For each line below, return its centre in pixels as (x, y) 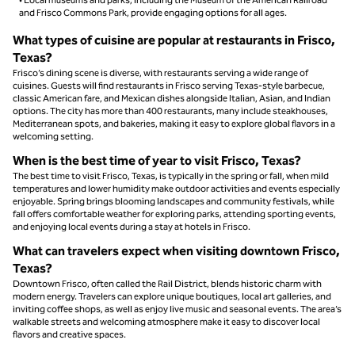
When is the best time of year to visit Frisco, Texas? (157, 160)
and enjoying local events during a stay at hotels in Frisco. (132, 226)
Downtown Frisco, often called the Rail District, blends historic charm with (167, 283)
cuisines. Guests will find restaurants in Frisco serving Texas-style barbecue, (169, 85)
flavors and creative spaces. (69, 334)
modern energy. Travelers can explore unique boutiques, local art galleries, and (172, 296)
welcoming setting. (53, 136)
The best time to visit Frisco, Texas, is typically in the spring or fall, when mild (171, 176)
